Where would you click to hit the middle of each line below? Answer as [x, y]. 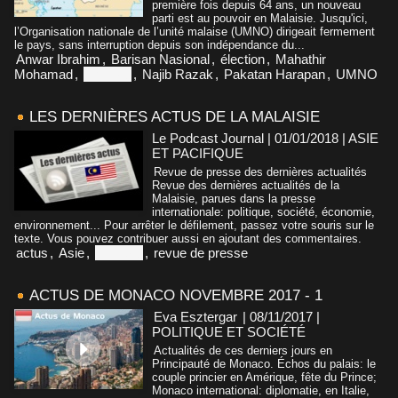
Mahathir [301, 59]
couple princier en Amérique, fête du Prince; [264, 377]
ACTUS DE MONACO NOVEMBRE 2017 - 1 [176, 295]
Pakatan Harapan [275, 74]
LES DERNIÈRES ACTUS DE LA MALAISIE [175, 116]
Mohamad [44, 74]
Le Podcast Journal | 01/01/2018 [245, 138]
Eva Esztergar [195, 316]
